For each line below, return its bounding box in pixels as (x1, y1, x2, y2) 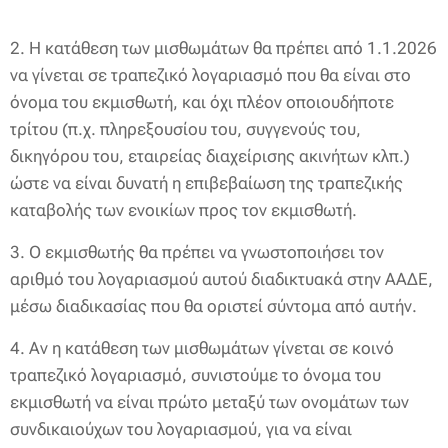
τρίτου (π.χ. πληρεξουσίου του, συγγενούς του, (10, 119, 361, 139)
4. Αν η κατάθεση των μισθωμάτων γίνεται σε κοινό (10, 338, 394, 358)
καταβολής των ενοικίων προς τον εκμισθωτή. (10, 200, 357, 220)
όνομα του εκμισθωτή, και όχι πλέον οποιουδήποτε (10, 92, 394, 112)
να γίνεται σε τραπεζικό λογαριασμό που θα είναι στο (10, 65, 411, 85)
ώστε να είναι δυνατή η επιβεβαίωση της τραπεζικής (10, 173, 403, 193)
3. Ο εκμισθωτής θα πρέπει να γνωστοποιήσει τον (10, 242, 384, 262)
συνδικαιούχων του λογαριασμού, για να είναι (10, 419, 352, 439)
